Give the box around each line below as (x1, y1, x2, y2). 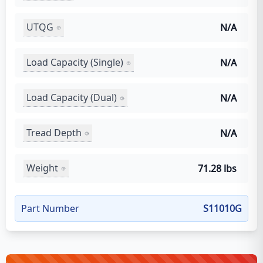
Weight (26, 161, 58, 174)
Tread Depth (26, 126, 82, 139)
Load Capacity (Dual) (26, 91, 117, 104)
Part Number (21, 201, 79, 215)
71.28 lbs (198, 161, 237, 175)
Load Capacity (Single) (26, 56, 123, 69)
